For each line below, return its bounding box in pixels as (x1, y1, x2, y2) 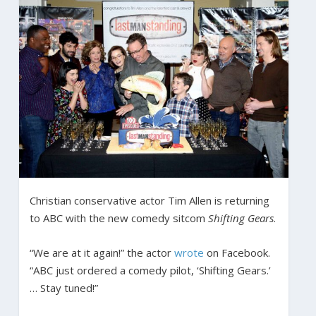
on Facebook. (203, 245, 270, 260)
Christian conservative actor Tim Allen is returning (29, 193, 269, 207)
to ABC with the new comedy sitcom (29, 210, 208, 225)
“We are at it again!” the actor (29, 245, 174, 260)
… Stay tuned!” (29, 280, 98, 295)
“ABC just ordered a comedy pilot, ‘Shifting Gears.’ (29, 262, 271, 277)
